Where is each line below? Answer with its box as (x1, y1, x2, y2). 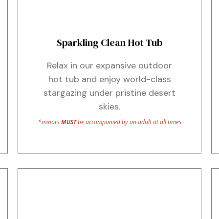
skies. (99, 100, 120, 112)
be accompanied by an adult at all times (77, 117, 181, 126)
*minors (38, 117, 61, 126)
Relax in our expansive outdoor (47, 59, 172, 71)
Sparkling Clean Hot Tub (57, 35, 162, 49)
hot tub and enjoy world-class (48, 73, 171, 85)
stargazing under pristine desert (44, 87, 175, 99)
